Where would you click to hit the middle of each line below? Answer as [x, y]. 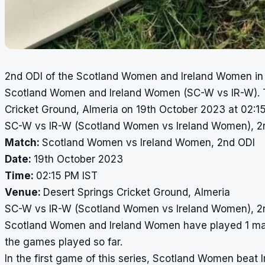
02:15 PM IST [67, 175]
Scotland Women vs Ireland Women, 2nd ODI [148, 142]
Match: [23, 142]
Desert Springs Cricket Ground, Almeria [137, 192]
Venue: [24, 192]
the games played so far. [64, 242]
